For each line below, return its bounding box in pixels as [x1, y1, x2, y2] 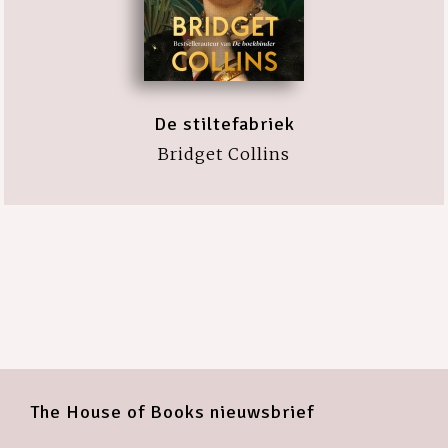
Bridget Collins [158, 144, 290, 164]
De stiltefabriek [153, 113, 295, 135]
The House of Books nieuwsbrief [30, 401, 314, 423]
